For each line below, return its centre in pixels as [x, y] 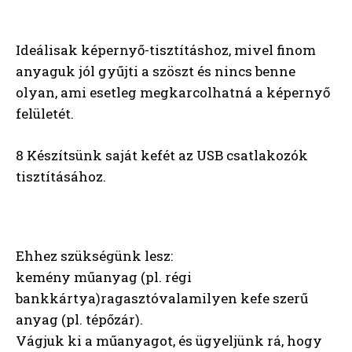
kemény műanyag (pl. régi [104, 277]
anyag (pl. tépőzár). [79, 319]
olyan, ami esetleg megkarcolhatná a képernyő [173, 92]
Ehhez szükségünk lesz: [94, 255]
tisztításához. [61, 176]
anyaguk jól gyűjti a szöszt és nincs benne [156, 71]
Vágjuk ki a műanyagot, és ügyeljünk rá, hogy [169, 340]
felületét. [45, 113]
